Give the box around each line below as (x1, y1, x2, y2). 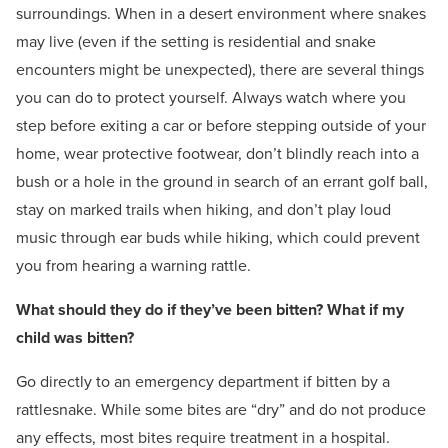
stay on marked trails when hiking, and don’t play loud (16, 198, 391, 222)
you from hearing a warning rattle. (16, 254, 251, 278)
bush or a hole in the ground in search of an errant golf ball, (16, 170, 428, 194)
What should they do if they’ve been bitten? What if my (16, 298, 404, 322)
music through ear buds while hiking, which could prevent (16, 226, 420, 250)
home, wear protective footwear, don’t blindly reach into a (16, 142, 419, 166)
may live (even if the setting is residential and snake (16, 30, 376, 54)
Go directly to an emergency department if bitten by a (16, 370, 390, 394)
